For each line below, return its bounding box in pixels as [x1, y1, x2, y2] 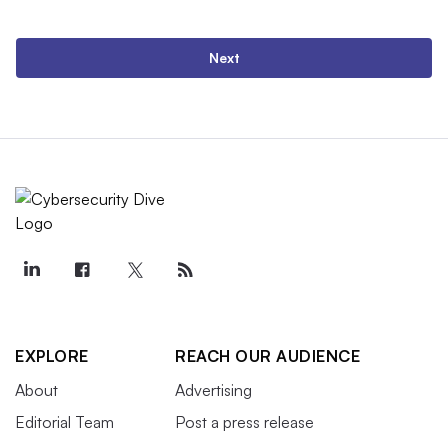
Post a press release [175, 412, 314, 432]
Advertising [175, 380, 252, 400]
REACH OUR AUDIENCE [175, 346, 360, 366]
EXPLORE [15, 346, 89, 366]
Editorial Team [15, 412, 114, 432]
